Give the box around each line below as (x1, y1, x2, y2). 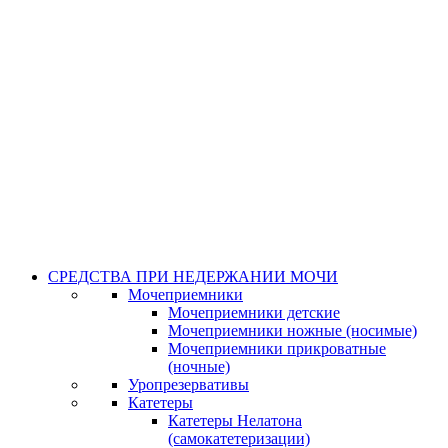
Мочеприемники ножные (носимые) (168, 322, 417, 339)
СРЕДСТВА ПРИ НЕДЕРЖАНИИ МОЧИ (48, 268, 338, 285)
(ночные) (168, 358, 230, 375)
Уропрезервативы (128, 376, 249, 393)
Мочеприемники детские (168, 304, 340, 321)
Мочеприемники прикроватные (168, 340, 386, 357)
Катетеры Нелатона (168, 412, 302, 429)
